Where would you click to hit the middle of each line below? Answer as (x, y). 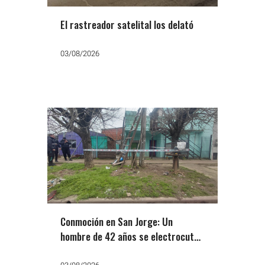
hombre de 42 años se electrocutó (100, 236)
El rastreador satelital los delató (127, 24)
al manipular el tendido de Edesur (127, 251)
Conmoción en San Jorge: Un (117, 221)
